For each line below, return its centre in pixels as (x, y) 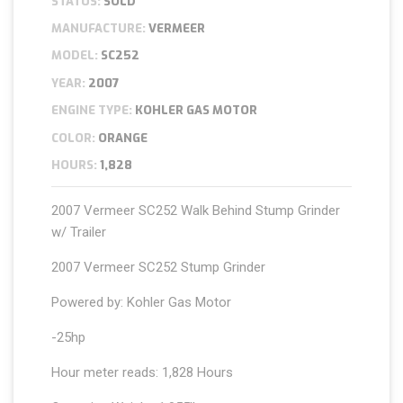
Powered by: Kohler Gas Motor (142, 303)
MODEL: (75, 56)
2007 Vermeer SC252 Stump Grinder (159, 268)
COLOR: (74, 138)
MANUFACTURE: (99, 29)
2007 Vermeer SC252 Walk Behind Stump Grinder (196, 211)
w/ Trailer (79, 233)
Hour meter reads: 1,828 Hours (143, 373)
